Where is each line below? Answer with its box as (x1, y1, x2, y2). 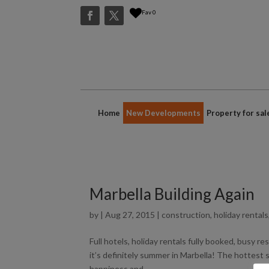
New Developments (126, 107, 201, 118)
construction (162, 209, 211, 220)
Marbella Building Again (89, 184, 255, 204)
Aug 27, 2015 (105, 209, 156, 220)
